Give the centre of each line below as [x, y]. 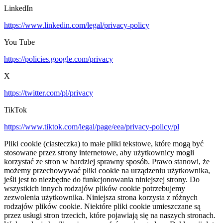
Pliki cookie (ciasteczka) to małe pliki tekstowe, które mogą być [104, 144]
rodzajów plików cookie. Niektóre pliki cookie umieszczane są [102, 207]
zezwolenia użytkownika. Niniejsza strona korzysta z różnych [101, 198]
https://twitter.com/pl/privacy [49, 93]
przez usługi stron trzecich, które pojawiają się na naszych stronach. [110, 216]
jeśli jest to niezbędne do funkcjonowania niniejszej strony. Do [102, 180]
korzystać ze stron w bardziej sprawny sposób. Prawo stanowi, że [107, 162]
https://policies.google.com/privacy [58, 59]
